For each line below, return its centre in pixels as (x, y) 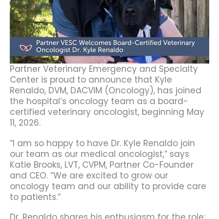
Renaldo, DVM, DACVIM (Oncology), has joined (106, 91)
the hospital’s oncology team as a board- (99, 101)
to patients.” (35, 197)
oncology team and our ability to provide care (108, 186)
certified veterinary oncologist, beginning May (107, 112)
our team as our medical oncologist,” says (99, 154)
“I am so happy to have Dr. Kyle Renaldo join (102, 143)
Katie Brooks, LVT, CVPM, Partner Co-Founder (102, 164)
